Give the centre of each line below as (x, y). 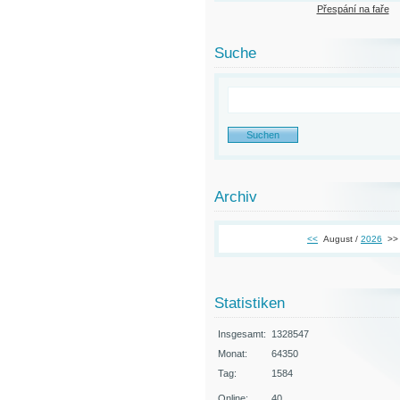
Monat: (233, 353)
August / (342, 238)
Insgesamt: (242, 333)
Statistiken (250, 303)
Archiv (236, 196)
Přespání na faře (353, 8)
